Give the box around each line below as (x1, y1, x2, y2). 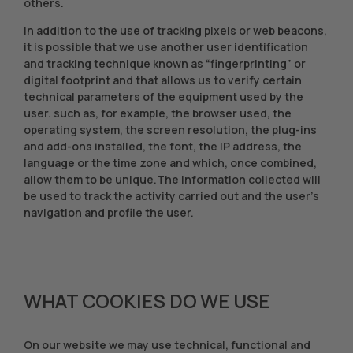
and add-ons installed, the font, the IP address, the (24, 139, 302, 154)
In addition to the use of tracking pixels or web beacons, (24, 23, 327, 38)
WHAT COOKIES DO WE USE (24, 288, 269, 314)
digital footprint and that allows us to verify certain (24, 72, 302, 87)
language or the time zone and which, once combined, (24, 155, 317, 170)
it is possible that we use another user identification (24, 39, 308, 54)
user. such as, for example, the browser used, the (24, 106, 292, 121)
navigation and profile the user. (24, 205, 194, 220)
